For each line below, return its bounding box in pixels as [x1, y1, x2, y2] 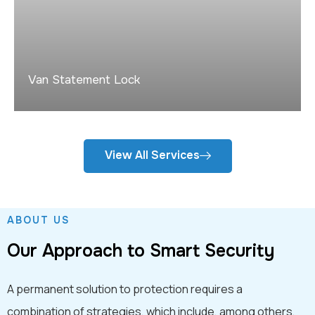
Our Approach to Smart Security [7, 239, 274, 262]
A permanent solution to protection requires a [7, 281, 243, 297]
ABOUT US [7, 213, 70, 226]
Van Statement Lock [28, 72, 140, 87]
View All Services [104, 147, 200, 162]
